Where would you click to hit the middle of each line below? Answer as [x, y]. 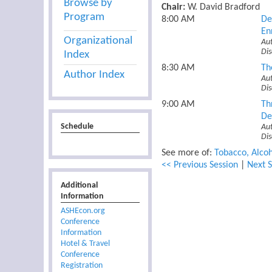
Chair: [173, 8]
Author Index [94, 75]
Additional [80, 186]
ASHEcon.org [83, 211]
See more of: [188, 153]
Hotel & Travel [86, 244]
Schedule [77, 127]
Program [84, 18]
